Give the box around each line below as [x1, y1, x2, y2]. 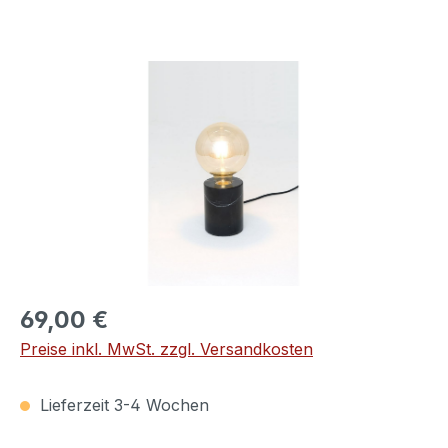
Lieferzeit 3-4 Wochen [35, 395, 209, 415]
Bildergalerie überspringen [19, 62, 219, 82]
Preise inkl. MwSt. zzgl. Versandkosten [20, 339, 313, 359]
